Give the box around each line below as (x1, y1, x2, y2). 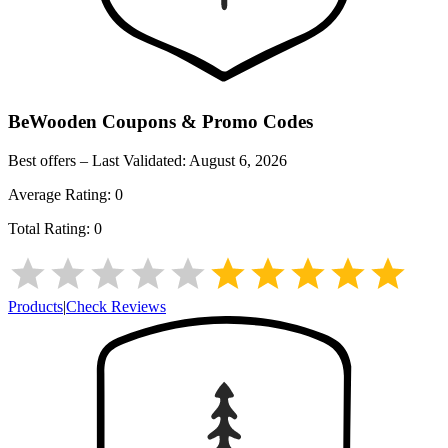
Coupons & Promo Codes (97, 111, 313, 133)
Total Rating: (8, 219, 94, 237)
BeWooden (8, 111, 97, 133)
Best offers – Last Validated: (8, 151, 189, 169)
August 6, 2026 (189, 151, 287, 169)
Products (8, 297, 63, 315)
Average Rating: (8, 185, 115, 203)
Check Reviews (66, 297, 166, 315)
